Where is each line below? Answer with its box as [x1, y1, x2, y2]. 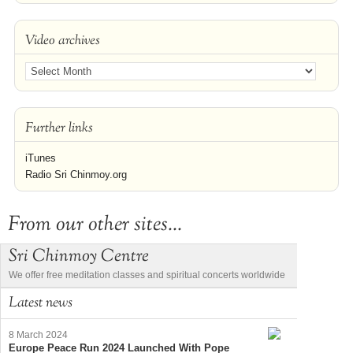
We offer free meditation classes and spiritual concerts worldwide [9, 269, 285, 281]
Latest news [9, 293, 72, 314]
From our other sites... [8, 210, 182, 240]
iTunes [24, 152, 56, 165]
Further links [24, 119, 93, 139]
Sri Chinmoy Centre [9, 244, 149, 270]
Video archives [24, 32, 100, 51]
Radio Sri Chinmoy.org [24, 169, 127, 181]
